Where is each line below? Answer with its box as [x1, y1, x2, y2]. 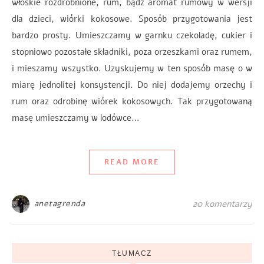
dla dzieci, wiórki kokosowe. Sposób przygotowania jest [12, 13, 252, 25]
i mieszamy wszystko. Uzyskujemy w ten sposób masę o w [12, 62, 252, 74]
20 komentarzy [193, 198, 252, 210]
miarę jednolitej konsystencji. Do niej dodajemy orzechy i [12, 79, 252, 91]
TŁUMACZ [112, 249, 152, 258]
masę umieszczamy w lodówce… [12, 112, 140, 124]
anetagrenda [34, 198, 85, 209]
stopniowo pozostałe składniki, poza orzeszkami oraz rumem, [12, 46, 252, 58]
